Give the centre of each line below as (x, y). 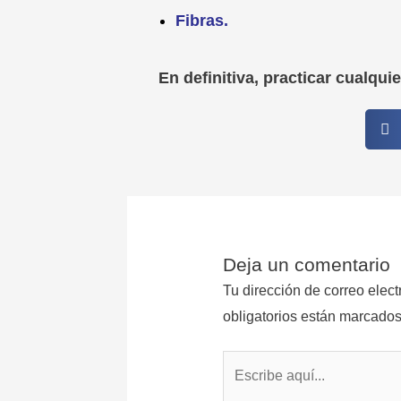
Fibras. (202, 20)
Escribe (246, 363)
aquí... (241, 388)
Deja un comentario (306, 264)
